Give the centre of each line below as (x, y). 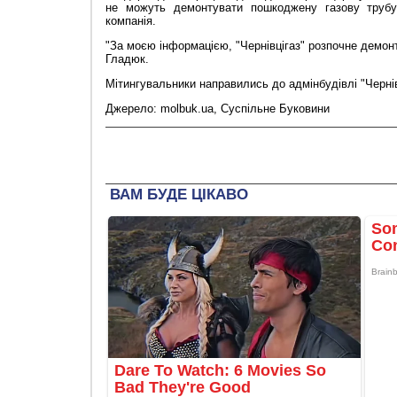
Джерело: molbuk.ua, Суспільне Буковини (219, 109)
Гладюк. (127, 59)
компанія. (131, 21)
